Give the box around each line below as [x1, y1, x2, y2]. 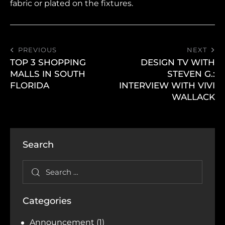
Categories [23, 195, 71, 207]
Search [23, 139, 54, 151]
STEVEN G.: [167, 69, 215, 79]
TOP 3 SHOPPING [10, 57, 86, 68]
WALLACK [172, 92, 215, 102]
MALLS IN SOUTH [10, 69, 85, 79]
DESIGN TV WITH [141, 57, 215, 68]
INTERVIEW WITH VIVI [119, 80, 215, 91]
